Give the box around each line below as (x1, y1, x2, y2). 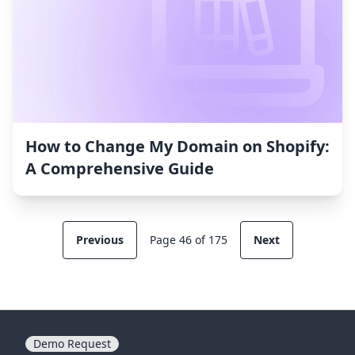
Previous (75, 232, 124, 248)
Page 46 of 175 (149, 232, 227, 248)
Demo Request (33, 336, 111, 352)
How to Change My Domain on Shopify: (25, 136, 330, 158)
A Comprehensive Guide (25, 158, 214, 180)
